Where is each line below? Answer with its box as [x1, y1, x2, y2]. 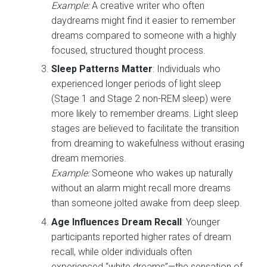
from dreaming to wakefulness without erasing [51, 138, 245, 150]
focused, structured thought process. [51, 44, 206, 56]
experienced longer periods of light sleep [51, 78, 222, 90]
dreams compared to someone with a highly [51, 29, 237, 41]
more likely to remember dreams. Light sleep [51, 108, 239, 120]
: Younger [182, 216, 221, 228]
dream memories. [51, 153, 127, 164]
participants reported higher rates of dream [51, 231, 232, 243]
